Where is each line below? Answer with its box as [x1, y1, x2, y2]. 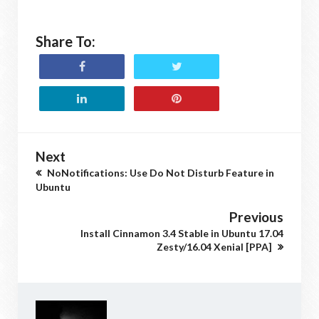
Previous [229, 209, 283, 226]
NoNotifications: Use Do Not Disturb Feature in [45, 167, 274, 179]
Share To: [36, 33, 95, 51]
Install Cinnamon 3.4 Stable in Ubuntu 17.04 [80, 227, 283, 240]
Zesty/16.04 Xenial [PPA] [157, 241, 274, 253]
